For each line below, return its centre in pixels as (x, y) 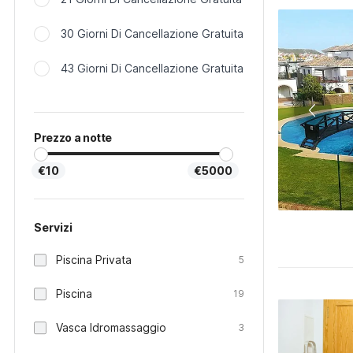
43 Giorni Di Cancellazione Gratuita (152, 68)
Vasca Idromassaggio (111, 327)
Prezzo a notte (73, 137)
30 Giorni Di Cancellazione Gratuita (152, 33)
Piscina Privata (94, 260)
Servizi (53, 227)
